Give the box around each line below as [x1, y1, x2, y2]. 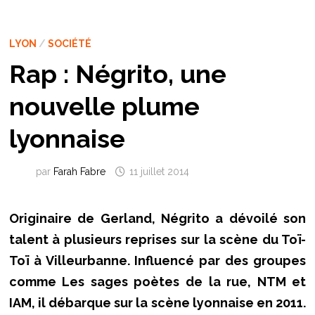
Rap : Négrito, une [8, 59, 226, 89]
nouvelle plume [8, 91, 200, 122]
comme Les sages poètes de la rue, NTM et [8, 274, 307, 290]
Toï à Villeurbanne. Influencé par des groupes [8, 253, 307, 269]
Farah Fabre [53, 165, 105, 177]
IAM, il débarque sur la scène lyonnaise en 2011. [8, 295, 307, 311]
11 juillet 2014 [129, 165, 189, 177]
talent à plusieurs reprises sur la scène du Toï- [8, 232, 307, 247]
